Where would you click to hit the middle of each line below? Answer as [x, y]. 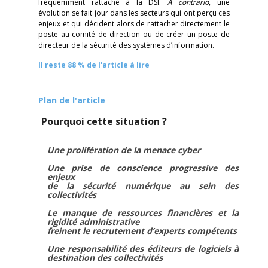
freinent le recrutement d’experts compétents [142, 231]
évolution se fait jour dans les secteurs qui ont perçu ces [134, 13]
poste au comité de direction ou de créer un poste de [134, 34]
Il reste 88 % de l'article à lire [94, 65]
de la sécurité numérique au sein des [143, 186]
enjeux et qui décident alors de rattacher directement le [134, 24]
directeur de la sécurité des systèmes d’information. [126, 45]
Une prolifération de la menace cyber [124, 150]
